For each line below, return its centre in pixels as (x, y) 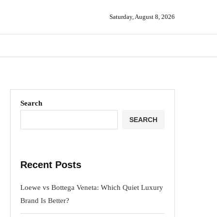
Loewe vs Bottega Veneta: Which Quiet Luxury (92, 187)
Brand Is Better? (45, 200)
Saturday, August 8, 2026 (142, 16)
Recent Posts (51, 164)
